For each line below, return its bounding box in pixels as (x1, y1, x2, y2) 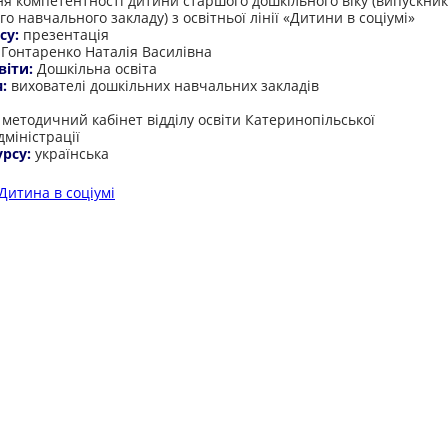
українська (35, 144, 109, 163)
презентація (23, 25, 109, 44)
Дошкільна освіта (37, 59, 157, 78)
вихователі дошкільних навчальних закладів (11, 76, 319, 95)
